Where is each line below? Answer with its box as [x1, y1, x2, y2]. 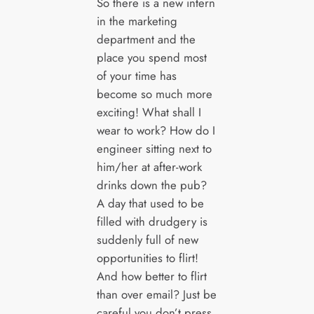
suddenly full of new [96, 231, 198, 248]
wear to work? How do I [96, 121, 215, 139]
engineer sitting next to [96, 139, 212, 157]
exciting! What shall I [96, 103, 201, 121]
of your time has [96, 67, 177, 84]
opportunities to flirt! [96, 249, 198, 266]
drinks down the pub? [96, 176, 207, 193]
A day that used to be [96, 194, 204, 212]
